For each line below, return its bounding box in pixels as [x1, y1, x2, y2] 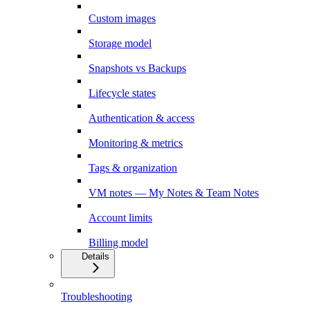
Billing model [89, 236, 148, 248]
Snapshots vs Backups [89, 62, 186, 74]
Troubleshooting [61, 290, 132, 302]
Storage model [89, 37, 152, 49]
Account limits [89, 211, 152, 224]
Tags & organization [89, 161, 177, 174]
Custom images [89, 12, 156, 24]
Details [82, 250, 109, 262]
